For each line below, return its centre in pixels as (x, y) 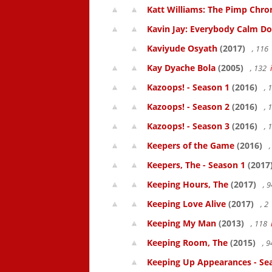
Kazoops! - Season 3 (188, 126)
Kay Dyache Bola (181, 68)
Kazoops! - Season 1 (188, 87)
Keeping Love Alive (186, 204)
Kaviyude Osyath (182, 48)
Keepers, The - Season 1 (196, 165)
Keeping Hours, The (188, 184)
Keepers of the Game (191, 145)
